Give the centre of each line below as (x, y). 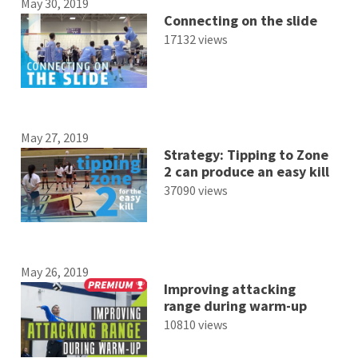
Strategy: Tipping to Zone (246, 155)
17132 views (195, 39)
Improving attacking (229, 289)
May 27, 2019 (55, 138)
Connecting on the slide (240, 20)
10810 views (195, 325)
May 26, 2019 (55, 272)
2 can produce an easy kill (246, 172)
